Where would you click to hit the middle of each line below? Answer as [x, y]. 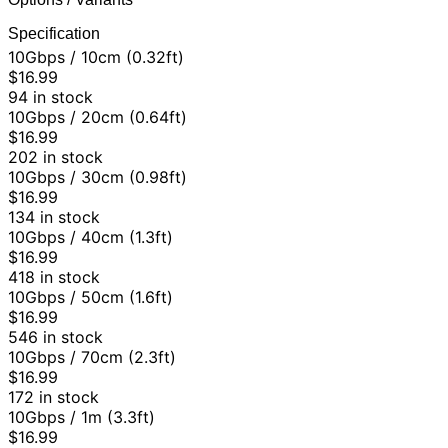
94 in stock [50, 97]
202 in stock [55, 157]
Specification [54, 34]
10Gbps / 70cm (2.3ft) [92, 357]
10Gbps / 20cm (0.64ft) [97, 117]
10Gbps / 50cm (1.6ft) [90, 297]
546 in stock [55, 337]
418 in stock [54, 277]
